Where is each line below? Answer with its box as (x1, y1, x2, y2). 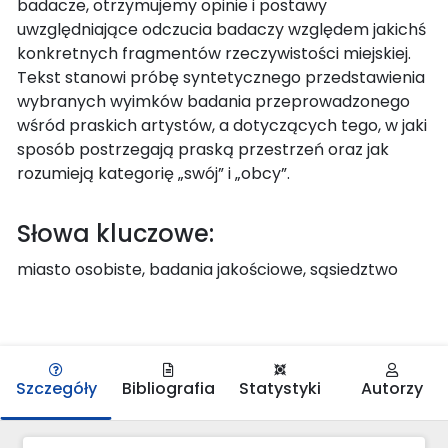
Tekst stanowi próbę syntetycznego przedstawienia (17, 65, 425, 89)
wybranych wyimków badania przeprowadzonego (17, 89, 410, 113)
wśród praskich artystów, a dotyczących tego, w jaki (17, 113, 427, 137)
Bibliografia (121, 376, 215, 400)
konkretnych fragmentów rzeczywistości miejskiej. (17, 41, 411, 65)
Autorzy (361, 376, 423, 400)
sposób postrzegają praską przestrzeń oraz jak (17, 137, 389, 161)
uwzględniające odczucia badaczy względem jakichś (17, 17, 426, 41)
